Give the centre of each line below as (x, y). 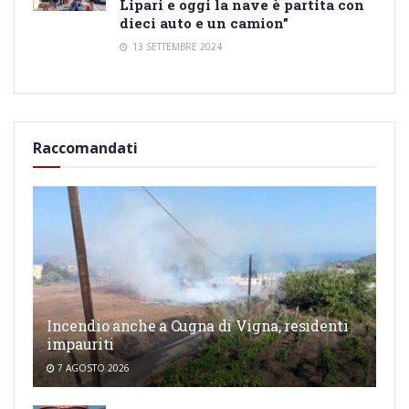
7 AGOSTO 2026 (92, 367)
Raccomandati (85, 147)
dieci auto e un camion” (204, 22)
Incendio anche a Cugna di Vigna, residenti (198, 325)
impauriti (81, 343)
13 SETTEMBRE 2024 (176, 46)
